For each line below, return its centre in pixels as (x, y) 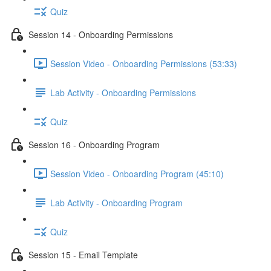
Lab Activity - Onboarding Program (116, 202)
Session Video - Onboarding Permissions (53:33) (144, 63)
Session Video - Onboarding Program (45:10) (137, 173)
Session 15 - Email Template (83, 254)
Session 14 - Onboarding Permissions (101, 34)
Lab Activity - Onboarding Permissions (123, 92)
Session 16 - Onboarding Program (94, 144)
